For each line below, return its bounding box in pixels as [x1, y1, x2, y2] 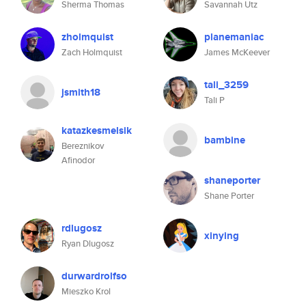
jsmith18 [61, 85, 100, 100]
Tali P [204, 94, 225, 107]
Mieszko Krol [61, 285, 111, 298]
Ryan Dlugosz [61, 237, 114, 250]
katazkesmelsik [61, 123, 132, 138]
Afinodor [61, 154, 95, 167]
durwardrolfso [61, 268, 127, 283]
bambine [204, 133, 245, 148]
